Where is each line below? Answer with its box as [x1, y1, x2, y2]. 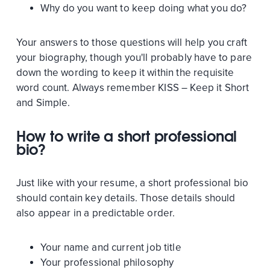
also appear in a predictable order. [16, 206, 175, 219]
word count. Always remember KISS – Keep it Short [16, 81, 250, 94]
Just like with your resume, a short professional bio [16, 176, 249, 189]
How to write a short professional [16, 127, 237, 145]
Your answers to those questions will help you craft [16, 36, 248, 49]
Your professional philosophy [40, 256, 174, 269]
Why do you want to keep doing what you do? [40, 1, 247, 14]
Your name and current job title [40, 240, 181, 254]
